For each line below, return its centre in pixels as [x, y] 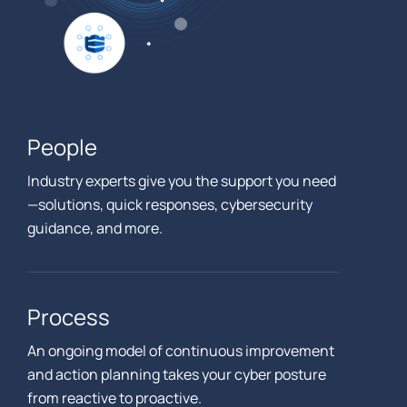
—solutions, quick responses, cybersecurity [170, 205]
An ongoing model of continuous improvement [181, 351]
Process [69, 317]
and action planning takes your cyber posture [177, 375]
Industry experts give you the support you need [182, 181]
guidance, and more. [95, 228]
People [62, 147]
